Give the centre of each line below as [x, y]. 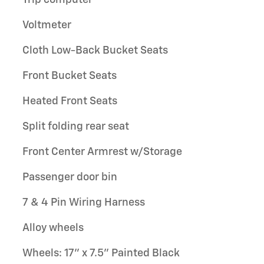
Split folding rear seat [76, 126]
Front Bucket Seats [70, 76]
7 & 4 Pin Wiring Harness [84, 202]
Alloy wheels [53, 228]
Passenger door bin [70, 177]
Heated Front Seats [70, 101]
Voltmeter [47, 25]
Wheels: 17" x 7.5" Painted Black [101, 253]
